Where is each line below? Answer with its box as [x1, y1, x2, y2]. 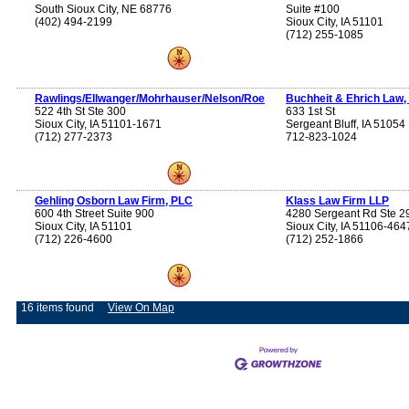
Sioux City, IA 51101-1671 [35, 118, 162, 131]
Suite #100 [286, 3, 340, 16]
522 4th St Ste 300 [35, 105, 126, 119]
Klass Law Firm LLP [286, 194, 389, 208]
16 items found [21, 301, 94, 315]
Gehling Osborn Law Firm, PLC [35, 194, 193, 208]
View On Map [108, 301, 174, 315]
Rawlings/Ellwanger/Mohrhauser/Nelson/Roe [35, 92, 265, 106]
